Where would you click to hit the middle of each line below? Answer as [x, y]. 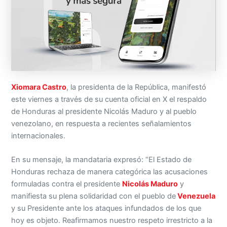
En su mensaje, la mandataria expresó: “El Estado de [102, 160]
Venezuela [196, 196]
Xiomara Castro [39, 87]
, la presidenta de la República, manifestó [137, 87]
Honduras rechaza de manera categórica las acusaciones [110, 172]
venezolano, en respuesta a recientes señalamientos [102, 124]
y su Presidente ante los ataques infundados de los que [106, 209]
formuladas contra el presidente [67, 184]
